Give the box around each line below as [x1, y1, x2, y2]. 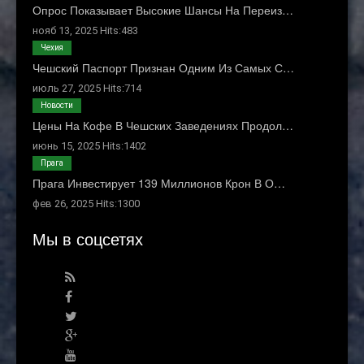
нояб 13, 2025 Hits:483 [32, 24, 138, 37]
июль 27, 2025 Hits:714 [32, 82, 141, 95]
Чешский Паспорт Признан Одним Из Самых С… [32, 59, 294, 76]
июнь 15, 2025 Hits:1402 [32, 140, 146, 153]
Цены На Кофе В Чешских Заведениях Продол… [32, 117, 293, 134]
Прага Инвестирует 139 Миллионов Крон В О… [32, 175, 285, 192]
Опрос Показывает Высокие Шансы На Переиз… [32, 2, 293, 19]
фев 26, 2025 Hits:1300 [32, 197, 140, 210]
